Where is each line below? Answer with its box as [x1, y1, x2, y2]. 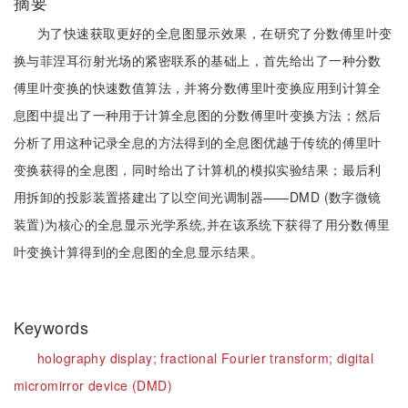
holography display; [37, 349, 161, 367]
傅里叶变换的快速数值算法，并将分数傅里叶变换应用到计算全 [14, 78, 382, 97]
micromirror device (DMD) [14, 376, 173, 394]
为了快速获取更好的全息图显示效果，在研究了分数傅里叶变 [37, 24, 393, 42]
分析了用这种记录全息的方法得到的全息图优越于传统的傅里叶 [14, 133, 382, 151]
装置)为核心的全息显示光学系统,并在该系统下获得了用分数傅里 [14, 215, 391, 233]
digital [337, 349, 373, 367]
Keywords [14, 315, 94, 339]
